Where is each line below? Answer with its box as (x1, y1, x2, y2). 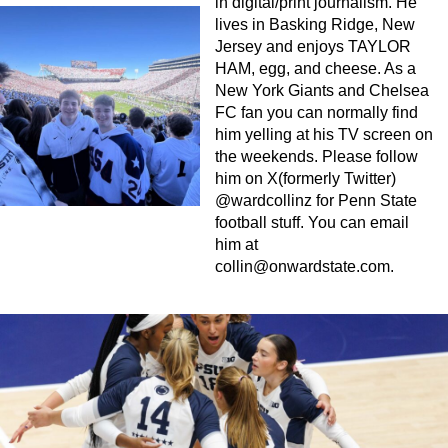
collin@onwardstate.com (215, 258, 390, 276)
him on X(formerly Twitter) (215, 170, 396, 188)
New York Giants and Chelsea (215, 82, 429, 100)
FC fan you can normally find (215, 104, 418, 122)
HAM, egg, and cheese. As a (215, 60, 416, 78)
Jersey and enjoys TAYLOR (215, 38, 411, 56)
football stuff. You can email (215, 214, 409, 232)
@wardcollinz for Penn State (215, 192, 417, 210)
